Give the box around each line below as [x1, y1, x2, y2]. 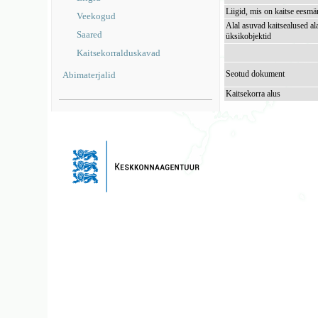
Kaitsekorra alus [226, 89, 281, 99]
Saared [77, 29, 103, 40]
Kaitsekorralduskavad [77, 48, 161, 58]
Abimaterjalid [62, 70, 116, 80]
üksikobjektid [226, 31, 272, 41]
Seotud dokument [226, 69, 285, 79]
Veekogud [77, 11, 116, 21]
